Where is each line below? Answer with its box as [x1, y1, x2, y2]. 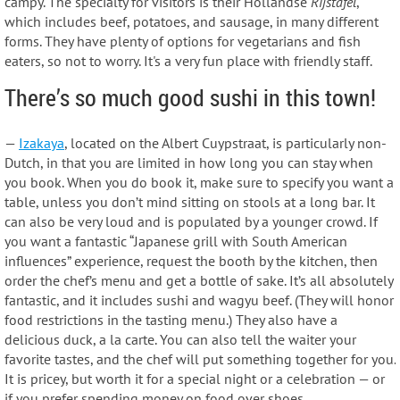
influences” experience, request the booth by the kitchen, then [4, 252, 378, 271]
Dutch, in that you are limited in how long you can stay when [4, 154, 373, 172]
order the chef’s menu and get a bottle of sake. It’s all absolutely [4, 271, 393, 290]
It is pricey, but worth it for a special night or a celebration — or [4, 370, 385, 388]
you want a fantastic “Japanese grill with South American [4, 232, 347, 251]
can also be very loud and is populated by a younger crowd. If [4, 212, 378, 231]
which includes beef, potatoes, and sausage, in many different [4, 12, 379, 30]
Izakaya [19, 134, 64, 153]
